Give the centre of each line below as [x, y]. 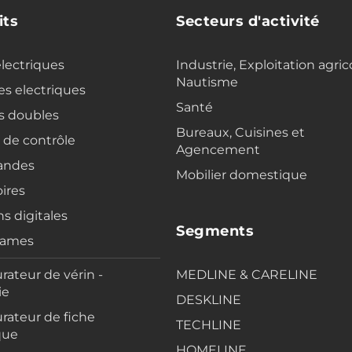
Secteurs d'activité [248, 22]
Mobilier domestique [242, 175]
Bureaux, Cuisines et [240, 133]
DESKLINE [209, 300]
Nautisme [207, 82]
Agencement [218, 150]
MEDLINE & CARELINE [247, 275]
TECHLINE [209, 325]
